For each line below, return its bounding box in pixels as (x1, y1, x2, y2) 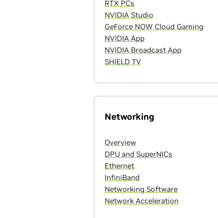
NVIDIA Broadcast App (105, 45, 182, 54)
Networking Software (105, 184, 178, 194)
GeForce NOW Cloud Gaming (105, 22, 204, 31)
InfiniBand (105, 173, 140, 182)
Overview (105, 138, 137, 147)
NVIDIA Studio (105, 10, 154, 19)
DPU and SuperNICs (105, 149, 173, 159)
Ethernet (105, 161, 135, 170)
